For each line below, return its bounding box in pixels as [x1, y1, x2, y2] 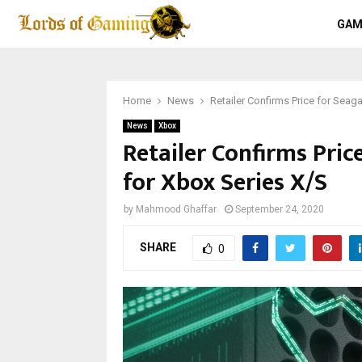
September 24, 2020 [235, 204, 324, 215]
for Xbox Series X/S [123, 162, 327, 203]
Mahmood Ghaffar [136, 204, 217, 215]
